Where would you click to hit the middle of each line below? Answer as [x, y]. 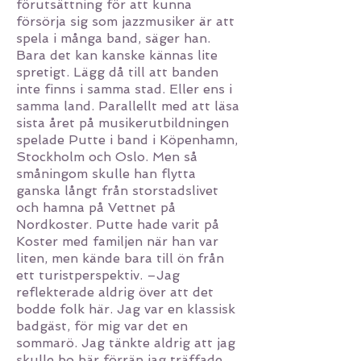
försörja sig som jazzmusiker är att [125, 21]
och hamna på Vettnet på [96, 207]
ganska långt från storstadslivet [117, 191]
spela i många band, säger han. [113, 38]
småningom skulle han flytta [106, 174]
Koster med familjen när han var [117, 241]
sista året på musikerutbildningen [122, 123]
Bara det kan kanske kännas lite [117, 55]
